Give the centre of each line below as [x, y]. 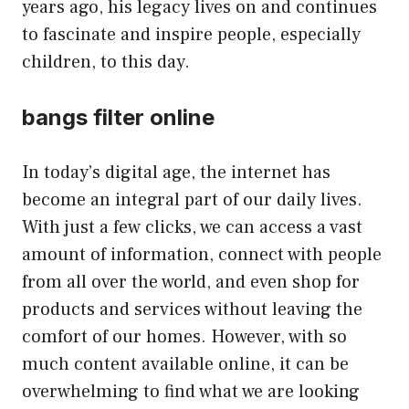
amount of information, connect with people [202, 254]
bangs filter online [118, 117]
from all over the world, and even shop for [191, 282]
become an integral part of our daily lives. [192, 199]
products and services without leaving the [192, 309]
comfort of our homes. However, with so [184, 336]
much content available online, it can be [185, 364]
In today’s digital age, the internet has [176, 172]
